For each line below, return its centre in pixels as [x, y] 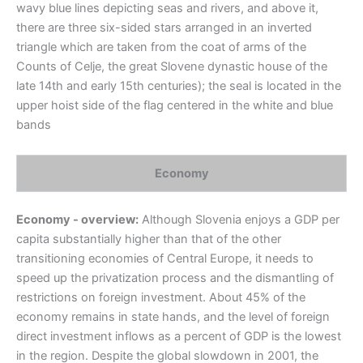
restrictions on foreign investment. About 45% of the [161, 298]
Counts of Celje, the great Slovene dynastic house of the [172, 66]
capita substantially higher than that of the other [149, 239]
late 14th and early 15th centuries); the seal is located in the [179, 85]
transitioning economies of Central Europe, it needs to [165, 259]
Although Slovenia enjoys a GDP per [239, 220]
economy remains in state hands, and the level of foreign [173, 317]
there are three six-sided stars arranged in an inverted [164, 27]
